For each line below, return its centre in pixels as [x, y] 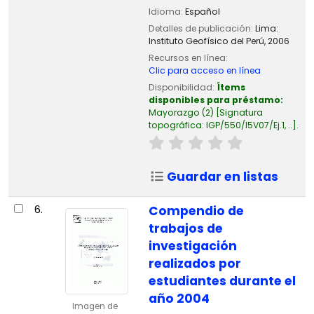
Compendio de [196, 211]
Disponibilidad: [182, 87]
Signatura [241, 112]
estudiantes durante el [222, 281]
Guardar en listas [221, 177]
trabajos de [185, 229]
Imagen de [95, 306]
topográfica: [177, 125]
